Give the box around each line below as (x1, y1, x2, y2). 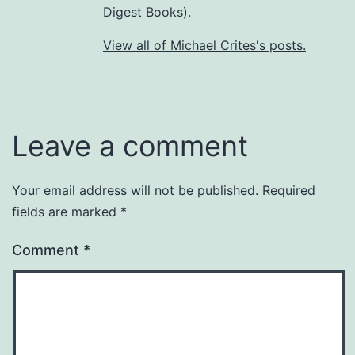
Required (262, 182, 315, 199)
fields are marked (12, 204, 120, 220)
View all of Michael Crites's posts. (103, 37, 306, 54)
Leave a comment (12, 128, 248, 164)
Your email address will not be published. (12, 182, 258, 199)
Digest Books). (103, 4, 191, 21)
